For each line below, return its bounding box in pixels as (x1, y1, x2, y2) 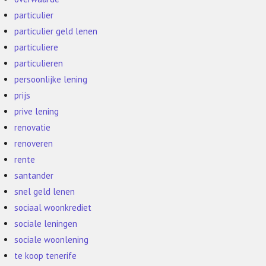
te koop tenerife (14, 250, 77, 261)
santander (14, 170, 54, 181)
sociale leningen (14, 218, 78, 229)
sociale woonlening (14, 234, 89, 245)
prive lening (14, 106, 59, 117)
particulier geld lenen (14, 26, 98, 37)
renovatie (14, 122, 51, 133)
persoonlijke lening (14, 74, 88, 85)
